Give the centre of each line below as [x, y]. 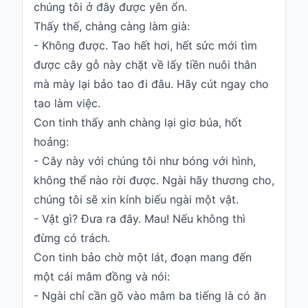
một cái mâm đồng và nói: [102, 277]
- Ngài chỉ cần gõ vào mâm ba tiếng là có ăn [150, 296]
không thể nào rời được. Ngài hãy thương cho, [154, 180]
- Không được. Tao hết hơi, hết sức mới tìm [145, 46]
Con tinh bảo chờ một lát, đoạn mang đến [143, 257]
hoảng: [51, 142]
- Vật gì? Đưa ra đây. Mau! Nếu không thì [140, 219]
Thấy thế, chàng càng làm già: [112, 26]
